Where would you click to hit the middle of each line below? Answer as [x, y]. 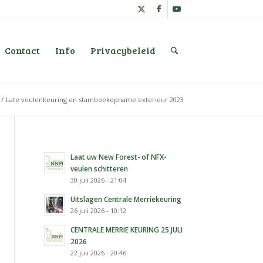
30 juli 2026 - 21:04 [99, 180]
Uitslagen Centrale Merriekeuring [126, 199]
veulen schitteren [100, 168]
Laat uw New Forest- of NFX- [119, 157]
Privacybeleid [123, 50]
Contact [22, 50]
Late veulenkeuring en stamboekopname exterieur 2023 [95, 100]
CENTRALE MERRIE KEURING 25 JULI [127, 230]
